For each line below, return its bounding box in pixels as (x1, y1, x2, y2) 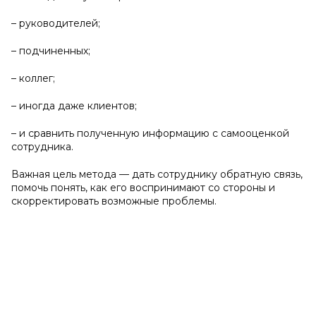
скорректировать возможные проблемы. (11, 195, 217, 207)
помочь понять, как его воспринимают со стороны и (11, 181, 275, 194)
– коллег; (11, 72, 55, 85)
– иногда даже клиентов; (11, 99, 137, 112)
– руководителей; (11, 17, 100, 30)
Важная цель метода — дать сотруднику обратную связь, (11, 168, 303, 181)
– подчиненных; (11, 44, 90, 57)
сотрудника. (11, 140, 73, 153)
